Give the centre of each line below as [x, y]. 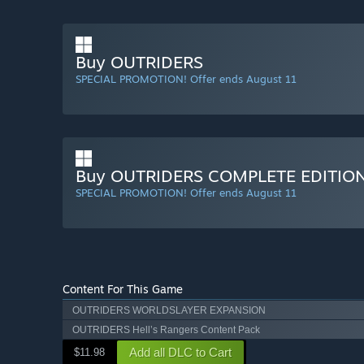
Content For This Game [123, 289]
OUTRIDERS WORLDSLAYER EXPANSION [169, 310]
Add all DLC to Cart [180, 353]
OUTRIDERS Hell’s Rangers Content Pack [166, 329]
